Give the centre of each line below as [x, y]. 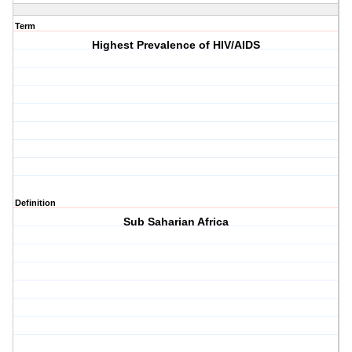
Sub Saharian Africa [176, 222]
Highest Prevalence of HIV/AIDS [176, 45]
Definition [35, 203]
